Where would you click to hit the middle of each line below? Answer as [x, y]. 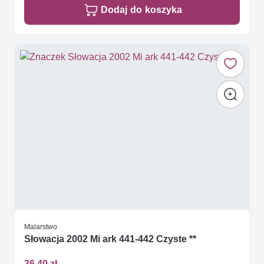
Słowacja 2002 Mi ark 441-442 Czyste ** [110, 239]
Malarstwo [41, 227]
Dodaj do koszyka [141, 10]
